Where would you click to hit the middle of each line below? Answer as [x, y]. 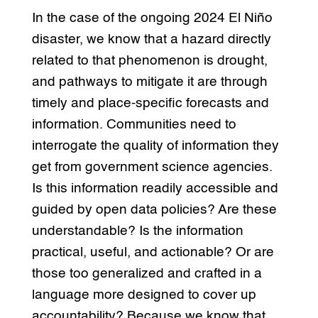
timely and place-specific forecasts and [150, 103]
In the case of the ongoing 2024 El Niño [152, 18]
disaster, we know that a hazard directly [151, 39]
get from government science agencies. [152, 167]
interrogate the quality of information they [155, 146]
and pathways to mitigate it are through [149, 82]
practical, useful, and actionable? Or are [153, 252]
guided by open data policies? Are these [154, 209]
